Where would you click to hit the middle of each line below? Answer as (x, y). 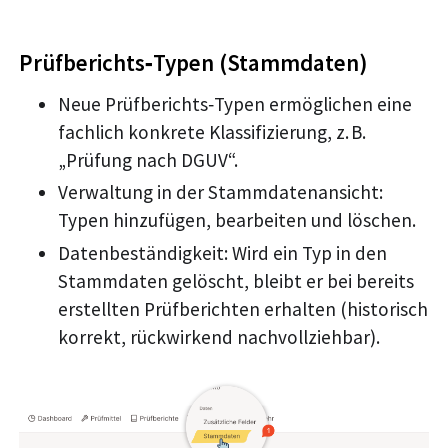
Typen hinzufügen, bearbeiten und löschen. (236, 220)
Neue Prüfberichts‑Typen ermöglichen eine (234, 103)
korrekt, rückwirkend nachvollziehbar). (218, 337)
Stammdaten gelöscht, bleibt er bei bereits (235, 281)
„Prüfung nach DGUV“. (147, 159)
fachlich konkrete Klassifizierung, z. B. (211, 131)
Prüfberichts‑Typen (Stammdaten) (194, 63)
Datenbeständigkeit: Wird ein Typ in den (222, 253)
